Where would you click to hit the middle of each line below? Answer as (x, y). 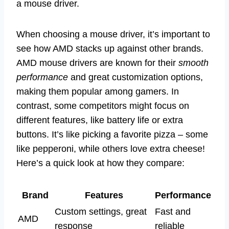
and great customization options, (135, 77)
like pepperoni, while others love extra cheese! (111, 148)
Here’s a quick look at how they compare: (100, 163)
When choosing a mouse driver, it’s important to (113, 34)
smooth (193, 63)
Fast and (173, 211)
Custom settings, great (101, 211)
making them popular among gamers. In (98, 91)
